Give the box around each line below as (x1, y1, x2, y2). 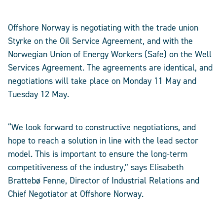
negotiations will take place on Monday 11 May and (8, 75, 196, 87)
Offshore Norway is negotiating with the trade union (8, 22, 198, 34)
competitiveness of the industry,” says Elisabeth (8, 161, 184, 174)
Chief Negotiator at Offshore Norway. (8, 188, 144, 200)
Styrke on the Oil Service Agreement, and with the (8, 35, 193, 47)
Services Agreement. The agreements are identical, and (8, 62, 213, 74)
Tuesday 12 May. (8, 88, 69, 101)
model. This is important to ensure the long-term (8, 148, 187, 160)
